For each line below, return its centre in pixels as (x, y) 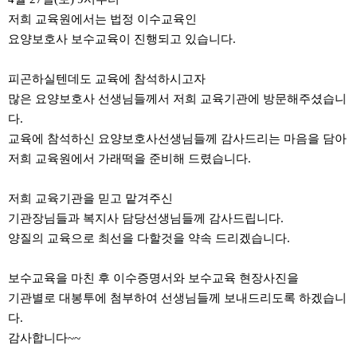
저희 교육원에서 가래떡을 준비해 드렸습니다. (129, 158)
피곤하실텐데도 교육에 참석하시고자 (107, 78)
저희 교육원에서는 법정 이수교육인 (102, 19)
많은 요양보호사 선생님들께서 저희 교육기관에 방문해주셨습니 (177, 98)
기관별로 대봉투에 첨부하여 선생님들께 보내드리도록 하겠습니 (177, 298)
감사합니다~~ (44, 337)
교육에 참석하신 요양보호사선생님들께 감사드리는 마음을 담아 (177, 138)
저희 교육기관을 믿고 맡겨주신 (90, 198)
